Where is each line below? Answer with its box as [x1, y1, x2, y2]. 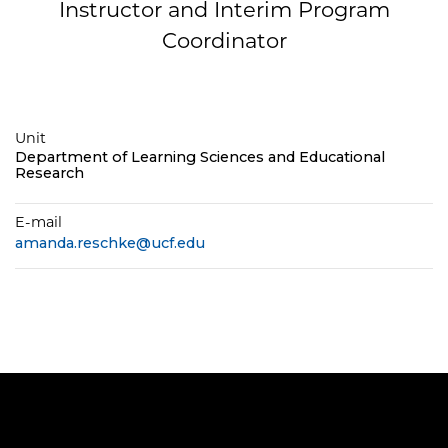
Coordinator [161, 28, 287, 53]
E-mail [15, 213, 62, 232]
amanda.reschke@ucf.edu [15, 234, 205, 253]
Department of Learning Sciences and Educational [15, 148, 385, 166]
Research [15, 164, 84, 182]
